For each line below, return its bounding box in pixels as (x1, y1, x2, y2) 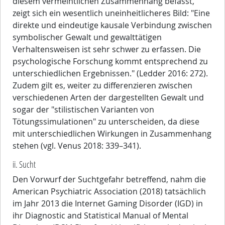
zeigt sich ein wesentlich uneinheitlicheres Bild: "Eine (13, 8, 210, 19)
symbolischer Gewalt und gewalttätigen (13, 32, 162, 43)
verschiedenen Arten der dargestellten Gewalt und (13, 92, 204, 103)
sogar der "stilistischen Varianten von (13, 104, 154, 116)
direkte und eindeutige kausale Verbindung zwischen (13, 20, 212, 31)
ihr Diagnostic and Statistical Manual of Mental (13, 210, 188, 221)
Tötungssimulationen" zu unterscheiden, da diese (13, 116, 199, 128)
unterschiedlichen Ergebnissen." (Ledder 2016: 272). (13, 68, 208, 79)
